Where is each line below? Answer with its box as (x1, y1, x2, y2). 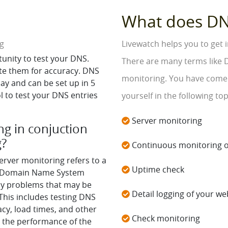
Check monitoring (130, 213, 200, 224)
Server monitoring (130, 115, 202, 126)
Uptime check (130, 164, 184, 175)
